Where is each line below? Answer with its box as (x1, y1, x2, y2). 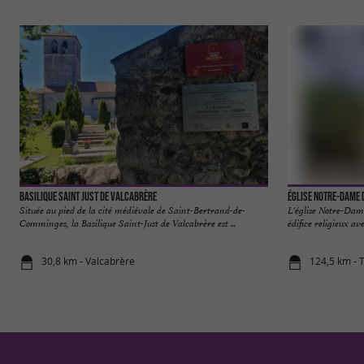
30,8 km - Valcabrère (41, 253, 136, 268)
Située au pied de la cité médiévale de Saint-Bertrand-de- (19, 204, 245, 218)
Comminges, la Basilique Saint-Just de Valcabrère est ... (19, 217, 236, 231)
